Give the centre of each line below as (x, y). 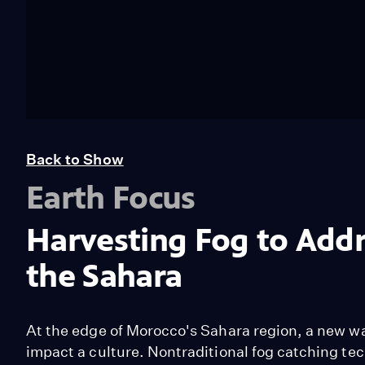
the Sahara (104, 275)
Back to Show (75, 159)
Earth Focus (111, 197)
